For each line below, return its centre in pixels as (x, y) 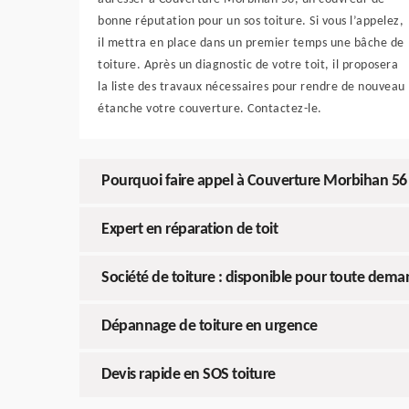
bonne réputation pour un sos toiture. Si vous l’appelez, (251, 21)
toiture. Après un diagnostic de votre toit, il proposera (248, 65)
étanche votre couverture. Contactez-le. (210, 109)
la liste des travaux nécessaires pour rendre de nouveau (252, 87)
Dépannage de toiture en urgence (210, 326)
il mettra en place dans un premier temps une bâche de (251, 43)
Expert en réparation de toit (189, 230)
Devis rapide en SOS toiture (189, 375)
